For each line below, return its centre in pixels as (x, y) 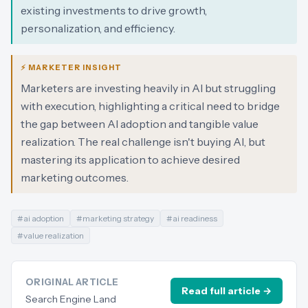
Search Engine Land (71, 299)
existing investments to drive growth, (114, 10)
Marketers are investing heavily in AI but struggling (148, 88)
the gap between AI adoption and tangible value (140, 124)
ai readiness (195, 218)
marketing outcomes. (75, 177)
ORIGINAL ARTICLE (72, 282)
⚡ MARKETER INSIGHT (71, 67)
